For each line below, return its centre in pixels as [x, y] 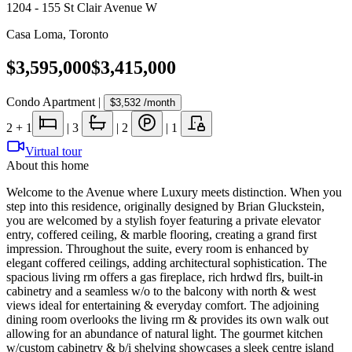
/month [158, 102]
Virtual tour [53, 151]
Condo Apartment [51, 101]
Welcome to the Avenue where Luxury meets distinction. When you [174, 192]
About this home [48, 165]
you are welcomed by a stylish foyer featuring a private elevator [163, 220]
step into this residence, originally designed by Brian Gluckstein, [165, 206]
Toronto [89, 34]
